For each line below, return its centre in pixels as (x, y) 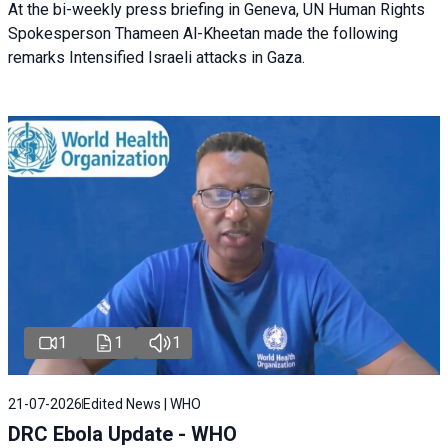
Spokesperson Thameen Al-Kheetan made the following (203, 34)
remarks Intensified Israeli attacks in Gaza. (156, 58)
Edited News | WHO (142, 404)
